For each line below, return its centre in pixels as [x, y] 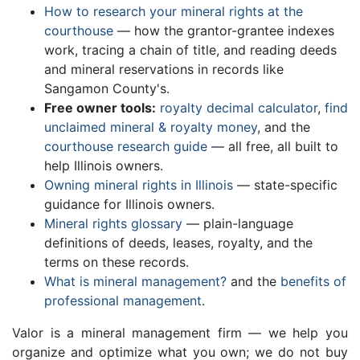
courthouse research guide [126, 147]
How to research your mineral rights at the [174, 12]
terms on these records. [117, 262]
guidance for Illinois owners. [129, 205]
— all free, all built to [273, 147]
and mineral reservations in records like [164, 70]
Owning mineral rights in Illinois [139, 185]
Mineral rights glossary [113, 224]
